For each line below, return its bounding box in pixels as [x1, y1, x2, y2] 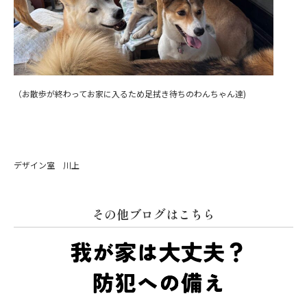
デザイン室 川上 [14, 158, 79, 171]
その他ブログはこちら [92, 204, 215, 223]
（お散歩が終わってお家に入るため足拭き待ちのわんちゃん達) [14, 87, 246, 99]
